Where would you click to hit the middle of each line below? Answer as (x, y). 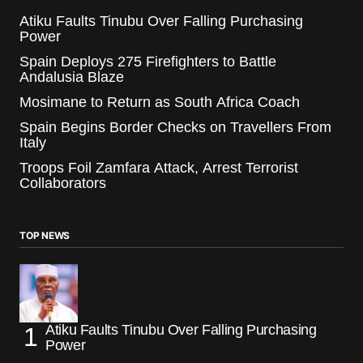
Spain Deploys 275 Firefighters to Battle (148, 61)
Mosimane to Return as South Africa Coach (160, 102)
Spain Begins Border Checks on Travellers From (175, 127)
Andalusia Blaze (72, 77)
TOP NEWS (45, 235)
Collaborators (63, 183)
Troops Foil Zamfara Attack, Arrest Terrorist (159, 167)
